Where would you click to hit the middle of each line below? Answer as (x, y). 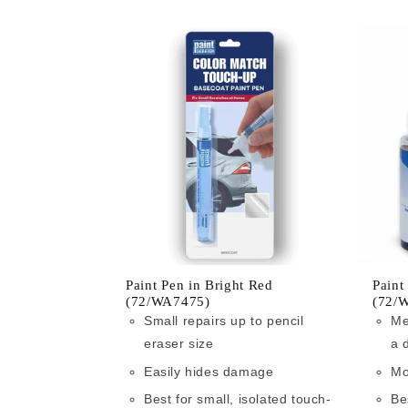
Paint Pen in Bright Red (199, 286)
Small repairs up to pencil (224, 321)
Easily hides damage (209, 371)
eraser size (179, 344)
